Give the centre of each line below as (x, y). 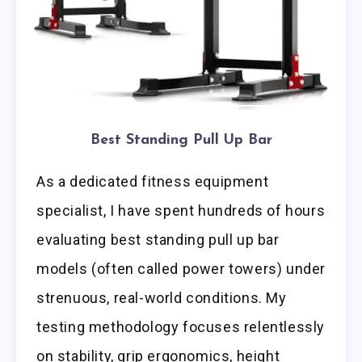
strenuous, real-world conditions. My (162, 298)
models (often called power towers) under (181, 269)
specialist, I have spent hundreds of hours (181, 211)
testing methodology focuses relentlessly (181, 327)
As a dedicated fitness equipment (153, 182)
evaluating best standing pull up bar (158, 240)
